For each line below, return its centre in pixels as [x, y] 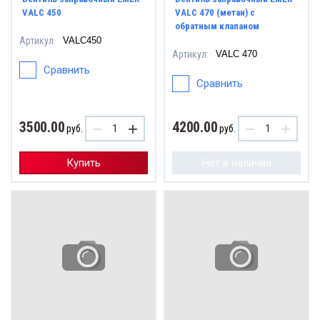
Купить [84, 162]
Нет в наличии [236, 162]
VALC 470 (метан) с [215, 13]
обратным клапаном [217, 26]
